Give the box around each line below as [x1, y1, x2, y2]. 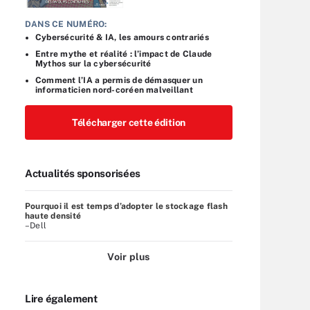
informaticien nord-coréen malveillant [35, 84, 193, 95]
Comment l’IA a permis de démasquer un [35, 75, 203, 85]
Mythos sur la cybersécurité [35, 58, 152, 69]
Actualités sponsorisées [25, 167, 141, 179]
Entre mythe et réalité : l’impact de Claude [35, 48, 212, 59]
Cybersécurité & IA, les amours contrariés [35, 32, 209, 42]
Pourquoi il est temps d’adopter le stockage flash [25, 201, 228, 211]
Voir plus [107, 250, 150, 262]
